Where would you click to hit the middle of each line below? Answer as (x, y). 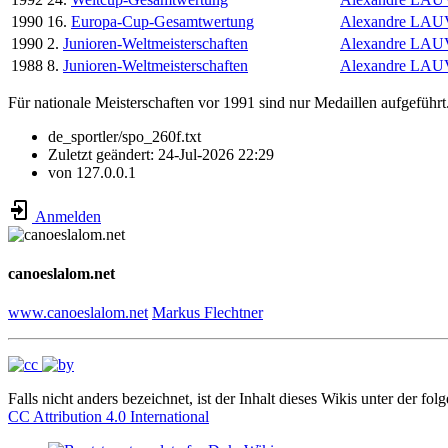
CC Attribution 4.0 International (108, 417)
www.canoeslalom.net (78, 313)
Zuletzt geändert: (103, 154)
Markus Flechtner (207, 313)
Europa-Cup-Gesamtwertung (162, 21)
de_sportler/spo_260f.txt (124, 136)
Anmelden (66, 216)
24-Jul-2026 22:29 (216, 154)
